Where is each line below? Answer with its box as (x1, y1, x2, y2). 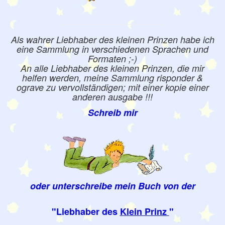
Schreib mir (87, 106, 138, 119)
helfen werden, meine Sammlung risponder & (22, 71, 203, 84)
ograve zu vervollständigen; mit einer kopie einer (16, 81, 209, 93)
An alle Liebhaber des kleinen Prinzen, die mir (21, 62, 204, 74)
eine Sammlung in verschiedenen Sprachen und (17, 43, 208, 55)
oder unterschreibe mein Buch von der (30, 179, 195, 192)
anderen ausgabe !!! (72, 90, 153, 103)
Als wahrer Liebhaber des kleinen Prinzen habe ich (11, 33, 214, 46)
